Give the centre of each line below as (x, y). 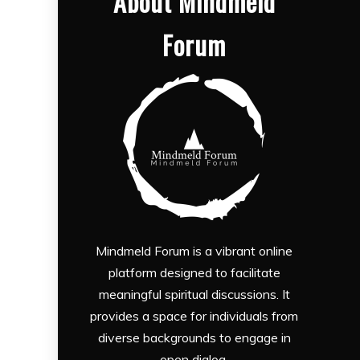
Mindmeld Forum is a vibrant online (194, 251)
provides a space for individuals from (194, 316)
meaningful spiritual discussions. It (194, 294)
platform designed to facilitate (194, 272)
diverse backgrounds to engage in (194, 337)
